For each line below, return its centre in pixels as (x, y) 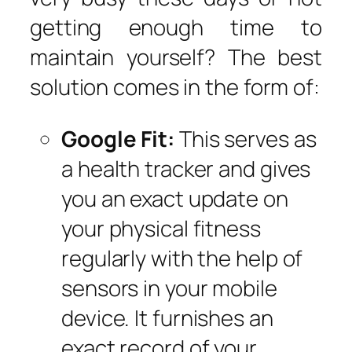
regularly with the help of (182, 258)
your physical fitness (161, 228)
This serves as (245, 138)
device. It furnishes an (167, 317)
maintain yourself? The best (176, 57)
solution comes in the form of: (175, 87)
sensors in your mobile (169, 288)
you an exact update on (175, 198)
